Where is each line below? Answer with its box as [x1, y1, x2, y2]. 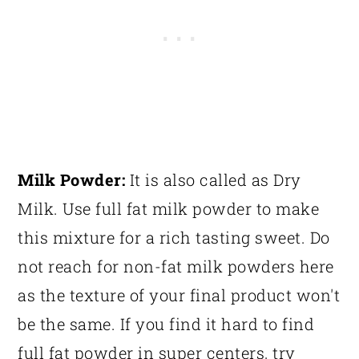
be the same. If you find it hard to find [18, 313, 315, 334]
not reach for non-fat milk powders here [18, 255, 334, 276]
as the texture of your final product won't [18, 284, 341, 305]
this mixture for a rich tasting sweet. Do [18, 226, 330, 248]
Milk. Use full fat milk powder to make [18, 197, 320, 219]
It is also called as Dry [125, 168, 301, 190]
